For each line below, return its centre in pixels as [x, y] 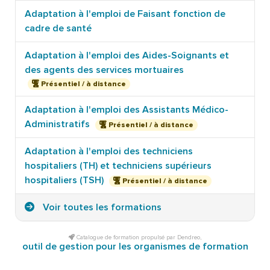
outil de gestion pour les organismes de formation [135, 247]
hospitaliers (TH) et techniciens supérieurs [118, 166]
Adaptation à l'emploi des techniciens [109, 152]
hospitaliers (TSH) [65, 181]
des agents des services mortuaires [104, 70]
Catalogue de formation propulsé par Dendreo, [138, 238]
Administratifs [58, 124]
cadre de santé [58, 28]
